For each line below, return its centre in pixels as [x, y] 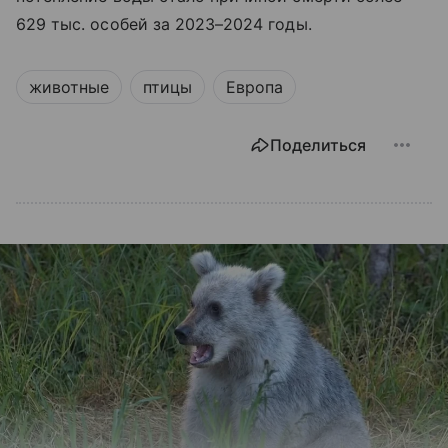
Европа [254, 86]
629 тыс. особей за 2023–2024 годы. [166, 23]
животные [69, 86]
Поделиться [318, 144]
